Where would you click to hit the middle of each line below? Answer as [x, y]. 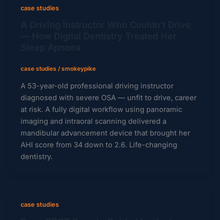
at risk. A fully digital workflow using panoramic [101, 110]
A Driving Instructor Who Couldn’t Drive [106, 25]
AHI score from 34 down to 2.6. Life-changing [99, 145]
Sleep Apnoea [50, 47]
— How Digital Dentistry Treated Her [98, 36]
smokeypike [78, 69]
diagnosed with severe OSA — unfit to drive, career [108, 98]
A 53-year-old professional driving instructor [97, 86]
